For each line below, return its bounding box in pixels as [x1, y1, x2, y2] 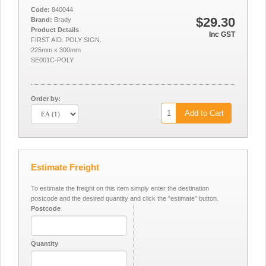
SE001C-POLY [31, 56, 74, 64]
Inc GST [209, 30, 235, 39]
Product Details [31, 26, 79, 33]
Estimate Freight [31, 162, 99, 172]
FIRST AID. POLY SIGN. [31, 36, 102, 43]
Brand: [31, 16, 52, 23]
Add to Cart [184, 109, 224, 118]
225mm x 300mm [31, 46, 81, 53]
